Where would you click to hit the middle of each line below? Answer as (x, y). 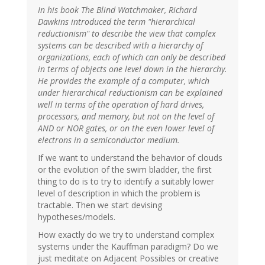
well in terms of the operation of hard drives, (121, 105)
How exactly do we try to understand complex (126, 235)
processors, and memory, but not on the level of (126, 117)
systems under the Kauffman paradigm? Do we (128, 247)
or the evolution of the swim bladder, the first (125, 170)
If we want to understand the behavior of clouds (130, 158)
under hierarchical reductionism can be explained (130, 93)
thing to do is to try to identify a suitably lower (126, 182)
